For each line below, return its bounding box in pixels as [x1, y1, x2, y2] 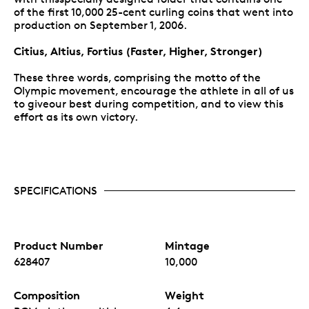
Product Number [14, 238, 103, 252]
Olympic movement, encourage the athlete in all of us [14, 83, 294, 97]
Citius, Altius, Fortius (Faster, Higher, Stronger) [14, 43, 263, 58]
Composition [14, 288, 80, 302]
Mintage [165, 238, 210, 252]
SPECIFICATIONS [14, 183, 97, 197]
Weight [165, 288, 204, 302]
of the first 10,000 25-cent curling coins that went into [14, 5, 293, 19]
